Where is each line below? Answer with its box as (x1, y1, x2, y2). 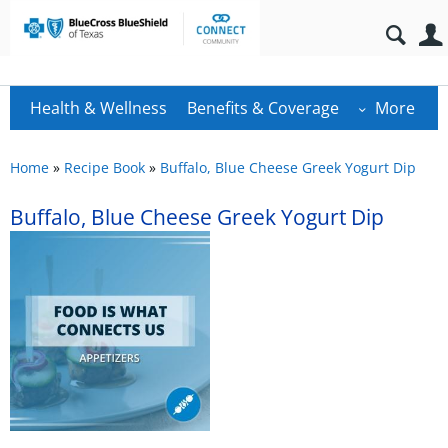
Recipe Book (64, 158, 145, 177)
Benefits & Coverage (187, 97, 339, 119)
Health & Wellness (30, 97, 167, 119)
